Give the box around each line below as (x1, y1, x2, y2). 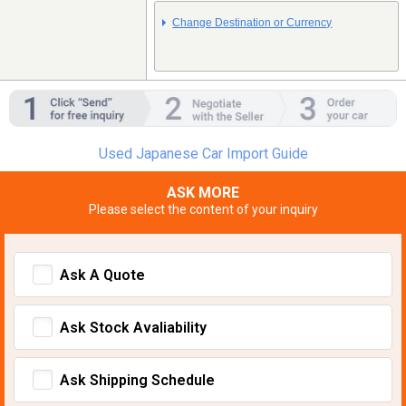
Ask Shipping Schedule (60, 371, 215, 389)
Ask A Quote (60, 266, 145, 284)
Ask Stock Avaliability (60, 318, 207, 336)
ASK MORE (167, 183, 239, 201)
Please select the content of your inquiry (88, 201, 318, 217)
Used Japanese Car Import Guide (98, 144, 308, 162)
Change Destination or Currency (172, 16, 333, 30)
